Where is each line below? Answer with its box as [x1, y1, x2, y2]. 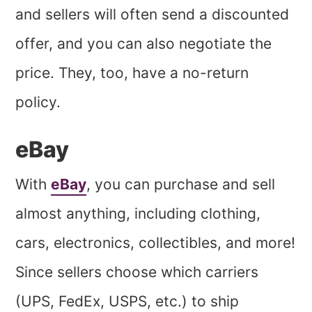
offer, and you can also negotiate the [15, 34, 272, 52]
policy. [15, 93, 65, 111]
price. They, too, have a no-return [15, 63, 249, 81]
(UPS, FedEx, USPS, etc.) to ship [15, 292, 240, 310]
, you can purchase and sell [86, 175, 276, 193]
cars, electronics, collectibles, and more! [15, 233, 296, 251]
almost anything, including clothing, [15, 204, 261, 222]
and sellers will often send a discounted [15, 5, 290, 23]
